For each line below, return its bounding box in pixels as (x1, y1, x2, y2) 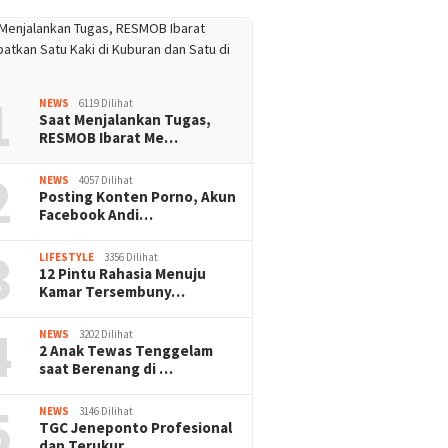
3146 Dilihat (79, 404, 134, 418)
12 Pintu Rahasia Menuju (39, 264, 207, 283)
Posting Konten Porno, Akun (39, 187, 237, 206)
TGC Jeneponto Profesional (39, 418, 233, 437)
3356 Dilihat (104, 250, 159, 264)
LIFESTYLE (39, 250, 95, 264)
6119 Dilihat (79, 96, 134, 110)
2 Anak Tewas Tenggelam (39, 341, 214, 360)
